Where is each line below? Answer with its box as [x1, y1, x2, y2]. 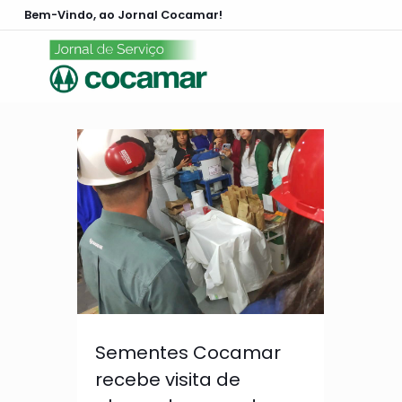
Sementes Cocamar [94, 340, 281, 366]
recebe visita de [94, 367, 240, 393]
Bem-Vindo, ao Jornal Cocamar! [23, 6, 223, 22]
